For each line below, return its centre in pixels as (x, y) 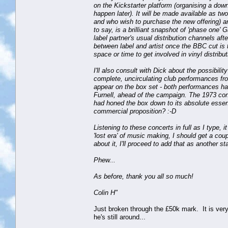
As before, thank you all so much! (144, 176)
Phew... (105, 160)
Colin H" (106, 192)
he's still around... (120, 217)
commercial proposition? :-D (137, 111)
